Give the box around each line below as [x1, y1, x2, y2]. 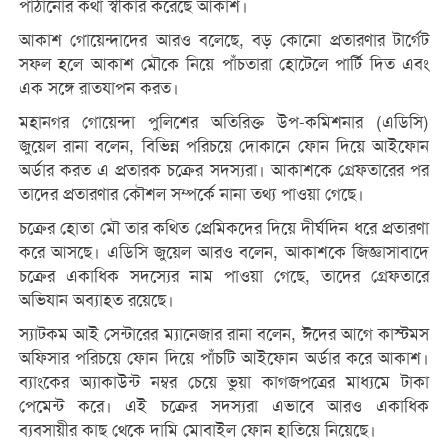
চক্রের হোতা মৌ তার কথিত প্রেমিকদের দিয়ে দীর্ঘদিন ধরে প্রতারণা [18, 217, 430, 239]
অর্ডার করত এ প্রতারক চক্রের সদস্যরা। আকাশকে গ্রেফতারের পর [18, 159, 430, 181]
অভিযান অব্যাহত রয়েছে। [18, 289, 174, 311]
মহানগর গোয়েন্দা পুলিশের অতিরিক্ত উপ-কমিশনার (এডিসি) [18, 111, 430, 133]
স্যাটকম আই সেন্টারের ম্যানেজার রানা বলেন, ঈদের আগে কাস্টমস [18, 323, 430, 345]
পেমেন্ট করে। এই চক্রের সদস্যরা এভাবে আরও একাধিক [18, 395, 430, 417]
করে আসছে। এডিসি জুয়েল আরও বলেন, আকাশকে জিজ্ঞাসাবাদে [18, 241, 430, 263]
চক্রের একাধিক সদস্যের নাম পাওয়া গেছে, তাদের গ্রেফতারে [18, 265, 430, 287]
